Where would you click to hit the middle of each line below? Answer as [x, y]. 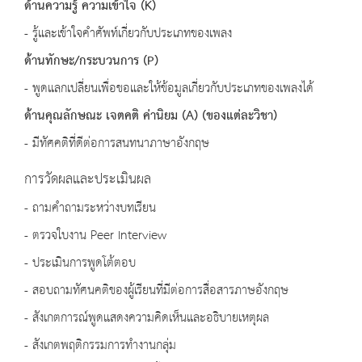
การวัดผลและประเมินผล [88, 180]
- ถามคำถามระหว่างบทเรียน [90, 208]
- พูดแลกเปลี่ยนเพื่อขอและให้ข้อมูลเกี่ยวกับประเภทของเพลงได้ [169, 89]
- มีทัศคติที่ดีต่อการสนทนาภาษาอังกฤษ [121, 144]
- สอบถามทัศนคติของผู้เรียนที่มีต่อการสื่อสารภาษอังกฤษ [156, 291]
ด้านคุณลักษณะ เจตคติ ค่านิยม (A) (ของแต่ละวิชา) [151, 116]
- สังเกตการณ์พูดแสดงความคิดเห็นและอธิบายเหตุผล [147, 318]
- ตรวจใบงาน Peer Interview [97, 236]
